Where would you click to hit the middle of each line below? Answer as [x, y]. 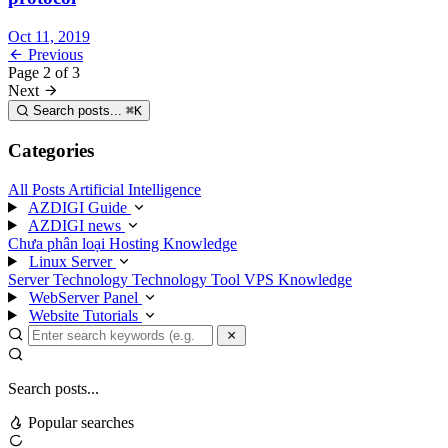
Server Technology [70, 279]
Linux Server [72, 261]
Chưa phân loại [58, 243]
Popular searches [79, 422]
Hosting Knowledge [173, 243]
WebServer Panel [85, 297]
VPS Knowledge [298, 279]
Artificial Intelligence [134, 189]
